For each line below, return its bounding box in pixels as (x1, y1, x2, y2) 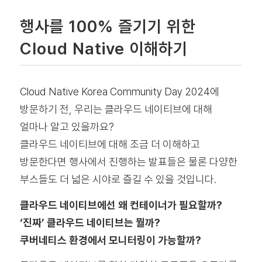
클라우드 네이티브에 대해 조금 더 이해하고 (19, 138, 200, 151)
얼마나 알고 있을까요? (19, 120, 114, 133)
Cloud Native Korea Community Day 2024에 (19, 85, 219, 98)
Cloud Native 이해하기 (19, 39, 188, 59)
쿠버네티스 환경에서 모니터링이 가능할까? (19, 233, 201, 246)
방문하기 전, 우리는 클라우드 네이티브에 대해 (19, 103, 212, 116)
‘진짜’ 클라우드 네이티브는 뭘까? (19, 216, 160, 229)
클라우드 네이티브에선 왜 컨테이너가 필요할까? (19, 198, 222, 211)
